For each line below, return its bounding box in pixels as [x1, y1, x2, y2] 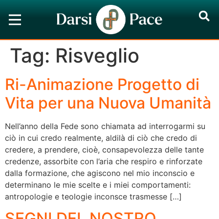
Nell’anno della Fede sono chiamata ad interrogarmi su [5, 121, 205, 131]
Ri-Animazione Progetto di [5, 75, 199, 94]
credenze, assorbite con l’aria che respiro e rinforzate [5, 156, 202, 166]
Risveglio [55, 44, 139, 67]
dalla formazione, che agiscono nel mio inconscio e [5, 168, 195, 178]
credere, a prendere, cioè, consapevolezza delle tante [5, 145, 204, 154]
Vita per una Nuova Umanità [5, 93, 211, 112]
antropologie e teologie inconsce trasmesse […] [5, 192, 182, 201]
